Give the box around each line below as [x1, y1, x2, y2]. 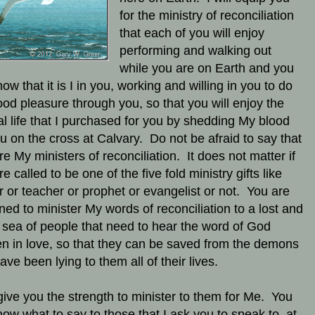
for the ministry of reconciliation [119, 8, 294, 23]
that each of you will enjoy [119, 26, 264, 41]
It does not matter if [187, 149, 295, 164]
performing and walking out [119, 44, 271, 58]
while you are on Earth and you [119, 61, 294, 76]
